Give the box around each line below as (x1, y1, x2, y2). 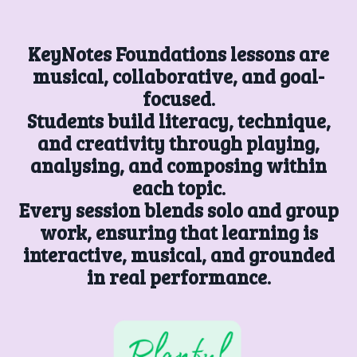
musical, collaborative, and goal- (33, 63, 324, 90)
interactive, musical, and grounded (22, 241, 335, 269)
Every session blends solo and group (18, 197, 339, 224)
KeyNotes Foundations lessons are (28, 41, 329, 68)
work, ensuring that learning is (39, 219, 318, 246)
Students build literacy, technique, (26, 108, 331, 135)
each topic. (131, 175, 226, 202)
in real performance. (86, 264, 271, 291)
